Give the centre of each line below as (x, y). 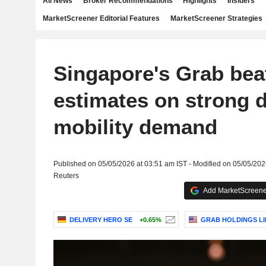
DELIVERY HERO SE (101, 220)
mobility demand (135, 127)
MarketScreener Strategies (216, 18)
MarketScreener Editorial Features (101, 18)
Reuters (66, 176)
